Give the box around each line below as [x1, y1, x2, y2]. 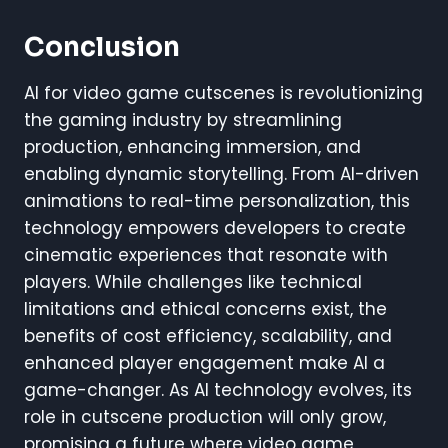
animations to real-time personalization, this [24, 188, 410, 213]
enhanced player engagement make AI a [24, 350, 385, 375]
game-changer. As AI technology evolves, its [24, 377, 412, 402]
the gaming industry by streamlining [24, 107, 342, 132]
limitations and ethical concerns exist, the [24, 296, 387, 321]
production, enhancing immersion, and [24, 134, 361, 159]
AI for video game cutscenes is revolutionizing [24, 80, 423, 105]
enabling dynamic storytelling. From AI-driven [24, 161, 419, 186]
